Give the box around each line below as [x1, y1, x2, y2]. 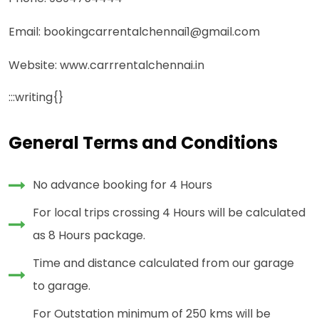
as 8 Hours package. [33, 227, 145, 244]
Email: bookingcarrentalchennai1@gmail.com [9, 23, 260, 41]
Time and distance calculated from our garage [33, 255, 294, 272]
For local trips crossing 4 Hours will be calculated [33, 204, 305, 221]
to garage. [33, 278, 90, 295]
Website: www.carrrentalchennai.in [9, 57, 204, 74]
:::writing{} [9, 89, 63, 106]
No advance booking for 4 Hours [33, 177, 212, 194]
